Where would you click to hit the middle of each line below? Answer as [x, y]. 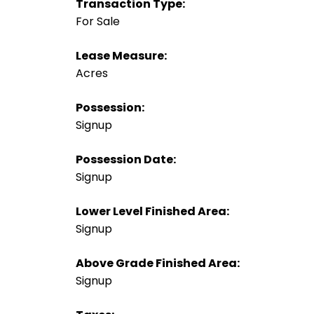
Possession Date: [125, 159]
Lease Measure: [121, 55]
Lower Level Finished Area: [152, 211]
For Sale [97, 21]
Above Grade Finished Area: [157, 263]
